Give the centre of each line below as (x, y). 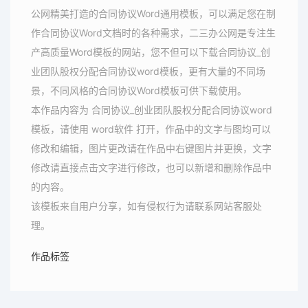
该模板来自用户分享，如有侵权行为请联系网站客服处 (146, 206)
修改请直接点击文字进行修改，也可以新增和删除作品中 (151, 167)
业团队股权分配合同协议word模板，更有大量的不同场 (148, 71)
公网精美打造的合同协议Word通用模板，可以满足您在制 (153, 13)
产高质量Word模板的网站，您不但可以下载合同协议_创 (151, 52)
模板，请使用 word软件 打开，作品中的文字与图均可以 (151, 129)
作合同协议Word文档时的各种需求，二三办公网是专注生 (153, 32)
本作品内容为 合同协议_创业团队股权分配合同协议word (152, 109)
